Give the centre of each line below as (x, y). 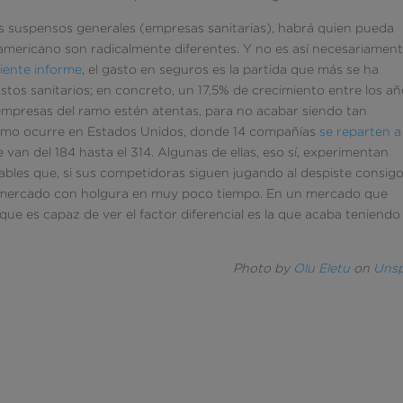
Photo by (264, 267)
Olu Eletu (322, 267)
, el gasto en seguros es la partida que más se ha (231, 68)
